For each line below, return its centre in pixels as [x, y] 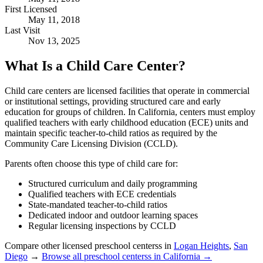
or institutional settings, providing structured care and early [113, 101]
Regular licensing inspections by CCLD [102, 225]
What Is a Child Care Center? [95, 65]
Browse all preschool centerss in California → [127, 256]
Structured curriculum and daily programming [113, 183]
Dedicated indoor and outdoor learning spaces [113, 215]
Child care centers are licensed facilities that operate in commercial [127, 90]
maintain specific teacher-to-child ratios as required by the [111, 133]
